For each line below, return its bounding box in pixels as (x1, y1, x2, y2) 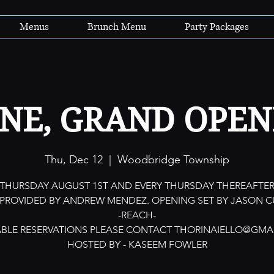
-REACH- (118, 209, 156, 221)
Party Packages (185, 20, 249, 34)
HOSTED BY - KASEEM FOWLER (67, 239, 207, 251)
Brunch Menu (87, 20, 146, 34)
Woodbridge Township (117, 153, 229, 167)
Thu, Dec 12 (45, 153, 103, 167)
